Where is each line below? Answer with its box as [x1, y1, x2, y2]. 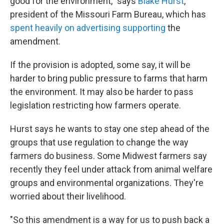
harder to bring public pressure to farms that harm [10, 73, 207, 83]
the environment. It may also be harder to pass [10, 86, 193, 97]
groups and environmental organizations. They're [10, 177, 203, 188]
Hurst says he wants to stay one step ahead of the [10, 123, 209, 134]
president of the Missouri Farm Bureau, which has [10, 9, 206, 19]
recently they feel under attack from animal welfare [10, 164, 212, 174]
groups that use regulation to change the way [10, 137, 188, 147]
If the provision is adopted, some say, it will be [10, 59, 190, 70]
